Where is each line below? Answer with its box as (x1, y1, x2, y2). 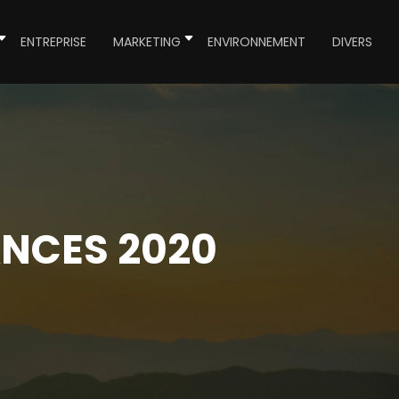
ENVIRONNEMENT (208, 33, 305, 51)
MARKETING (113, 33, 181, 51)
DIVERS (332, 33, 372, 51)
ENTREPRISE (20, 33, 86, 51)
